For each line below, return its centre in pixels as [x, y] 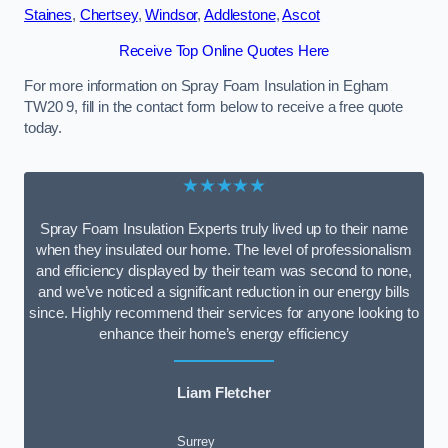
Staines [48, 15]
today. [43, 128]
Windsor [171, 15]
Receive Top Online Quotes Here [224, 50]
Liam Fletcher [224, 393]
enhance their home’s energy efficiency [224, 334]
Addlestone [239, 15]
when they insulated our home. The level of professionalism [224, 250]
